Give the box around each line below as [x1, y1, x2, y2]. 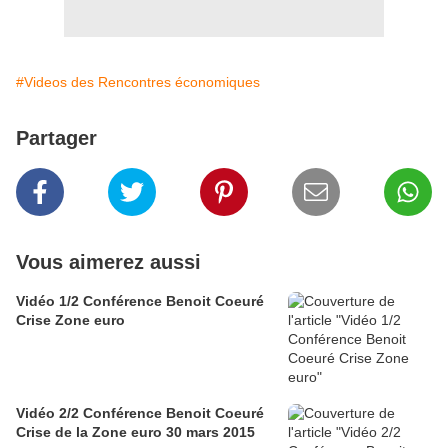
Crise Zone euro [16, 312, 125, 328]
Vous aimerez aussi [16, 251, 201, 273]
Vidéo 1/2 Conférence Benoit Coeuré [16, 293, 264, 309]
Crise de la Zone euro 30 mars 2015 [16, 424, 255, 440]
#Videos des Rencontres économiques [16, 74, 260, 90]
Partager [16, 127, 97, 149]
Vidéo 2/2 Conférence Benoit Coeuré [16, 405, 264, 421]
